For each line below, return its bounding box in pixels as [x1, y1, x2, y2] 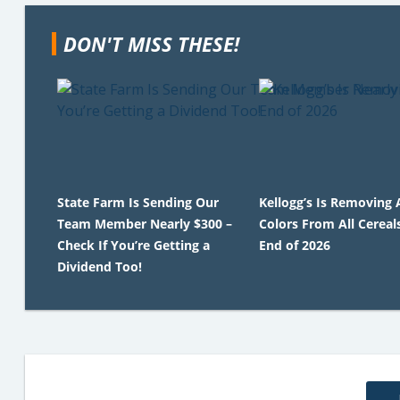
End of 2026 [258, 237, 330, 254]
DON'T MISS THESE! [63, 30, 239, 57]
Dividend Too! [57, 258, 142, 275]
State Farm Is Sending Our [57, 194, 219, 211]
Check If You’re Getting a [57, 237, 210, 254]
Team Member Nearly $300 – [57, 215, 232, 232]
